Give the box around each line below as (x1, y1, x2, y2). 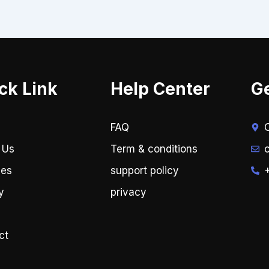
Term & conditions (110, 143, 198, 156)
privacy (110, 186, 147, 199)
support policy (110, 165, 179, 177)
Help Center (110, 78, 210, 99)
